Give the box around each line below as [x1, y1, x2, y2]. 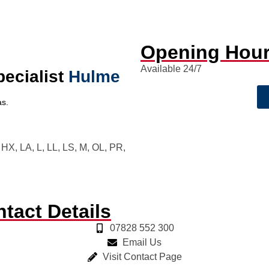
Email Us [122, 237, 162, 248]
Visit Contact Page [102, 252, 182, 262]
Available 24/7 [141, 64, 202, 74]
